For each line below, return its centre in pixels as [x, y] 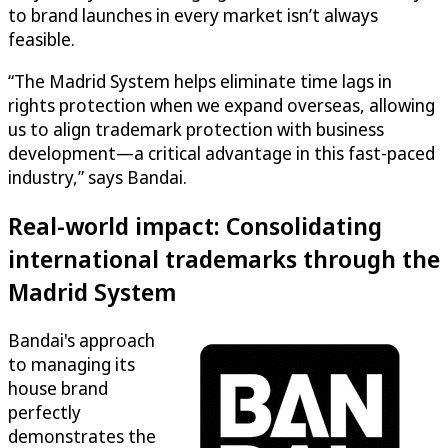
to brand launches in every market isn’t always [193, 15]
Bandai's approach [81, 340]
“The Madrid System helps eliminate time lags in [200, 81]
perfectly [44, 412]
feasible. [41, 39]
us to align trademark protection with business [196, 129]
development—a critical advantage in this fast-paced [221, 153]
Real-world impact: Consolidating [195, 226]
